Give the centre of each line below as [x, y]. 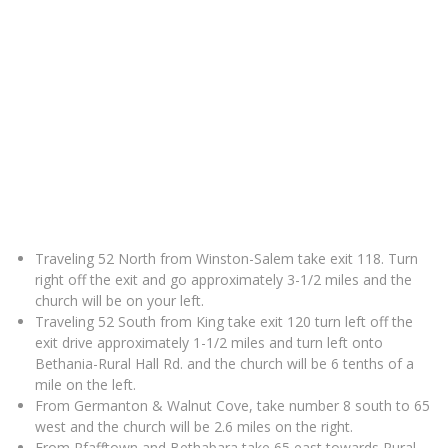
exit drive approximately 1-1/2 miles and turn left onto [209, 343]
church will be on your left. [119, 301]
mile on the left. [85, 385]
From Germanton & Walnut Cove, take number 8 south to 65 [232, 406]
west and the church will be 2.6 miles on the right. [194, 427]
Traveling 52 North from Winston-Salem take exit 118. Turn [226, 259]
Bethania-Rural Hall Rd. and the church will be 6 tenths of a [224, 364]
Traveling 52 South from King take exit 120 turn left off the [224, 322]
